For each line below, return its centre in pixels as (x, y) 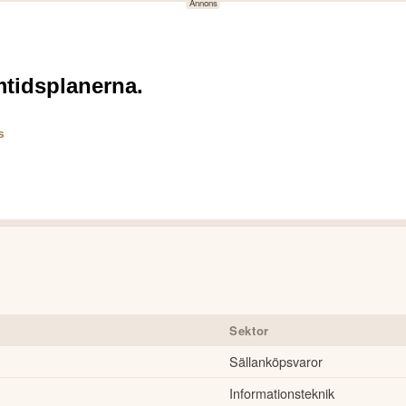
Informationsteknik (282, 392)
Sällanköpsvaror (276, 361)
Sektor (249, 330)
